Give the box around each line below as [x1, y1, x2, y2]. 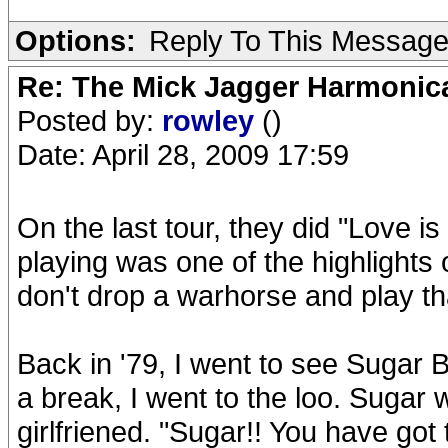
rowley [162, 104, 262, 137]
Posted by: [17, 104, 162, 137]
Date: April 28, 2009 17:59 [17, 138, 349, 171]
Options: [15, 24, 136, 57]
